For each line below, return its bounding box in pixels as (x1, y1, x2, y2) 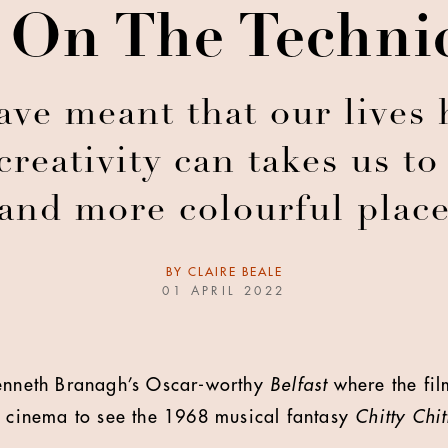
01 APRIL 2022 (162, 285, 286, 298)
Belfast (270, 376, 328, 395)
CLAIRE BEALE (187, 266, 283, 279)
